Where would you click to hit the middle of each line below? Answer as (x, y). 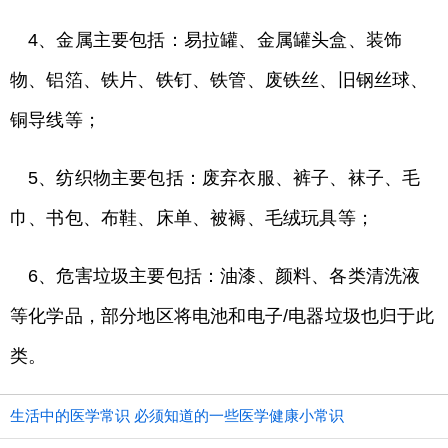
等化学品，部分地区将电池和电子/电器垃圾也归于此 (222, 316)
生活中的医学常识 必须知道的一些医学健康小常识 (177, 415)
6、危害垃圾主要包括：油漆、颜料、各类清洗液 (224, 276)
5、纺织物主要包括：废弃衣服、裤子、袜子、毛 (224, 178)
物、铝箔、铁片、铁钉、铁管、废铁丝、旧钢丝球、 (219, 80)
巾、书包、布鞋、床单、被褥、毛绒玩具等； (192, 218)
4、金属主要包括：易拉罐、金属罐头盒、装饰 (215, 40)
